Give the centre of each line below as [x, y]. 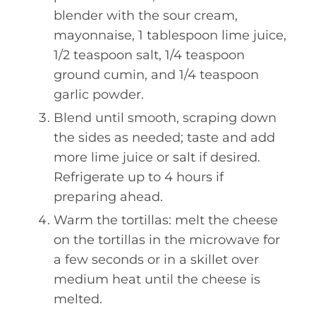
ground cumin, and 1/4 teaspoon [156, 75]
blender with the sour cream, [146, 16]
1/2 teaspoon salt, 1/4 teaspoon [149, 55]
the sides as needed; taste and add [164, 138]
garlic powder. [99, 95]
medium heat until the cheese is [157, 279]
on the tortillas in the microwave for [167, 240]
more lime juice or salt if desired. [157, 157]
